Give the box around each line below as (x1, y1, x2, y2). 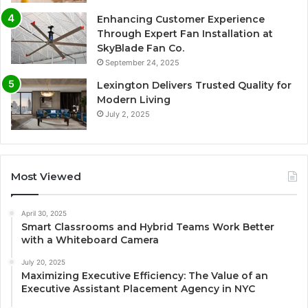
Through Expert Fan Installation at (97, 27, 273, 41)
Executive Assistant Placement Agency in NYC (21, 283, 255, 296)
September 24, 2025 (105, 58, 179, 68)
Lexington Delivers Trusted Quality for (97, 79, 291, 92)
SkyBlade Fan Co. (97, 42, 184, 55)
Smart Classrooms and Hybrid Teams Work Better (21, 221, 274, 234)
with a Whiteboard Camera (21, 234, 159, 247)
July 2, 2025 (105, 109, 150, 120)
